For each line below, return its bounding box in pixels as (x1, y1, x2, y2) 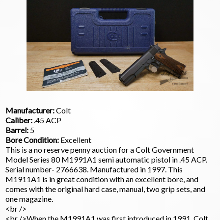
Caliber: (5, 115, 33, 125)
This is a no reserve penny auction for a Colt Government (5, 145, 194, 155)
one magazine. (5, 194, 54, 204)
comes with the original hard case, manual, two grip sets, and (5, 184, 206, 194)
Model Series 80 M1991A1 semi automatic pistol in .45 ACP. (5, 155, 208, 165)
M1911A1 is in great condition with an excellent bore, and (5, 174, 199, 184)
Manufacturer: (5, 106, 55, 115)
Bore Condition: (5, 135, 59, 145)
